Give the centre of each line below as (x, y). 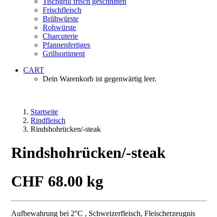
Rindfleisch (48, 120)
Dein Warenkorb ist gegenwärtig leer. (100, 79)
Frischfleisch (62, 10)
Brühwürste (61, 19)
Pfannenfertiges (66, 45)
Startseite (44, 112)
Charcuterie (60, 36)
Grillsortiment (64, 54)
